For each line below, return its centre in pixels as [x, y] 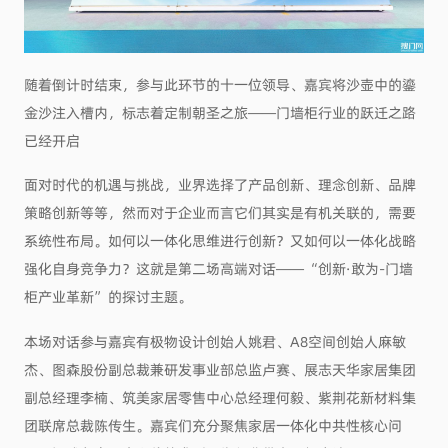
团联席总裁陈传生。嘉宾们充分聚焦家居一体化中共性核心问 [212, 425]
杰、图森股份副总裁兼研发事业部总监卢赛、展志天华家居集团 [219, 369]
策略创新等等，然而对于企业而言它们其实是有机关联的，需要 [219, 212]
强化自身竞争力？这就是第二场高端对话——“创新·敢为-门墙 [218, 268]
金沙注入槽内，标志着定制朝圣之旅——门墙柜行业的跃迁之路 [219, 111]
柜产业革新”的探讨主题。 [107, 296]
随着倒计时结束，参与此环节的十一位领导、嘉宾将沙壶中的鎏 [219, 83]
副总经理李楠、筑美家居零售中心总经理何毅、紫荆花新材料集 [219, 397]
